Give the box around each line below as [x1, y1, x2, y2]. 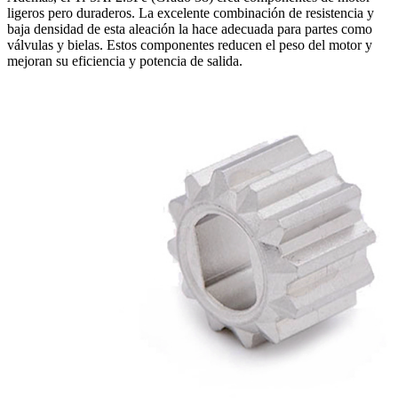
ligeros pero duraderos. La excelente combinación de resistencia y [7, 4, 374, 20]
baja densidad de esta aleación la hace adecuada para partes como [7, 20, 372, 36]
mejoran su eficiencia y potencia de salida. [7, 52, 243, 68]
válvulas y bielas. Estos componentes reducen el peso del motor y [7, 36, 372, 52]
